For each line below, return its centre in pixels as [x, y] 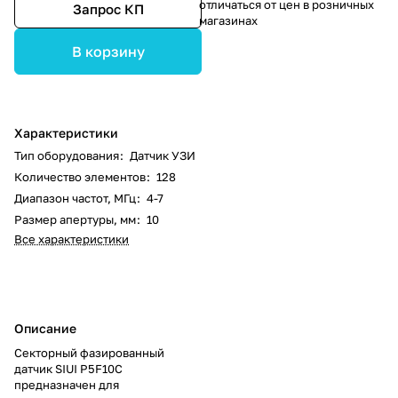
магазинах [228, 20]
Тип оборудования [67, 156]
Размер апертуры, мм [75, 220]
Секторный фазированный [89, 353]
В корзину [108, 52]
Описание [45, 329]
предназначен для [67, 385]
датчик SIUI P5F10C [68, 369]
